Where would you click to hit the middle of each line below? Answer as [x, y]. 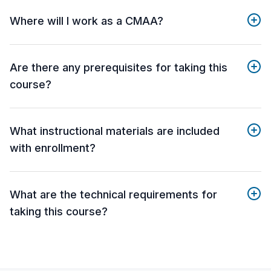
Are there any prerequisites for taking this [119, 68]
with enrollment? [53, 148]
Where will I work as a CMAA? [87, 21]
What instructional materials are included [115, 131]
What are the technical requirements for [113, 195]
